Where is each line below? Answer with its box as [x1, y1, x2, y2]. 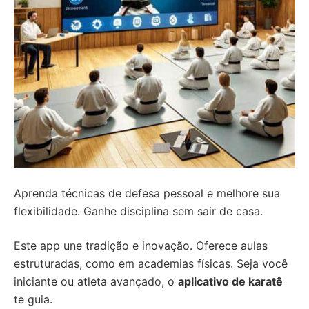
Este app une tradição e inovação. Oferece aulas [14, 239, 268, 252]
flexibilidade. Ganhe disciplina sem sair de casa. [14, 204, 263, 218]
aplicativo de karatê [178, 275, 283, 288]
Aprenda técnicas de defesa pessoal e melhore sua [14, 186, 280, 200]
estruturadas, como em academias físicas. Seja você [14, 257, 288, 270]
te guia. [14, 292, 52, 306]
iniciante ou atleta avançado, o [14, 275, 178, 288]
